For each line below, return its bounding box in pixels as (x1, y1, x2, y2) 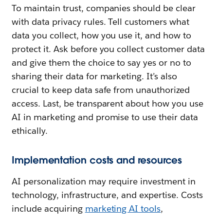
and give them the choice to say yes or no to (12, 56, 192, 68)
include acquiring (12, 202, 85, 214)
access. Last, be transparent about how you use (12, 97, 204, 109)
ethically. (12, 125, 48, 136)
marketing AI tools (85, 202, 161, 214)
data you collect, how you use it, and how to (12, 29, 192, 41)
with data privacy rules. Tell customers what (12, 16, 190, 27)
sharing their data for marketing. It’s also (12, 70, 178, 82)
